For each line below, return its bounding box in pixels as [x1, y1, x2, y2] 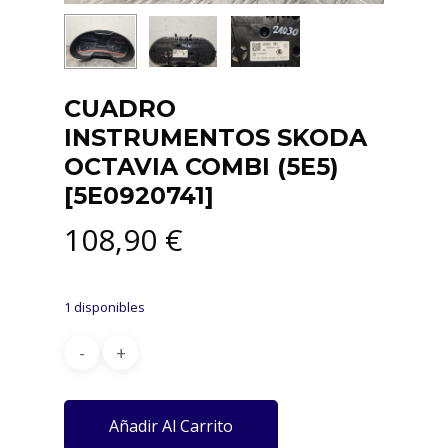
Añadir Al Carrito [109, 415, 233, 438]
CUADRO [64, 94, 176, 124]
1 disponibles [64, 298, 145, 317]
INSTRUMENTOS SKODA [64, 123, 367, 153]
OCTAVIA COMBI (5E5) [64, 152, 339, 182]
